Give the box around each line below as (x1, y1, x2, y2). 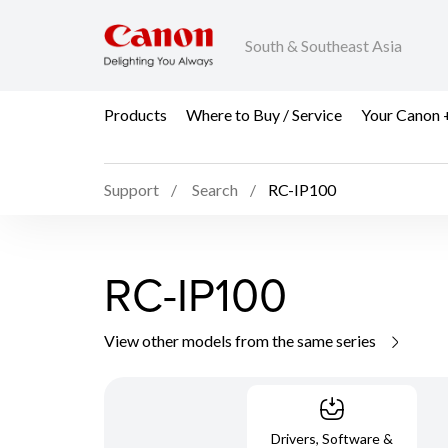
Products (104, 104, 167, 124)
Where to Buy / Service (186, 104, 342, 124)
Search (192, 180, 238, 200)
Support (104, 180, 159, 200)
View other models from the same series (104, 330, 379, 350)
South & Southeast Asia (245, 36, 402, 56)
